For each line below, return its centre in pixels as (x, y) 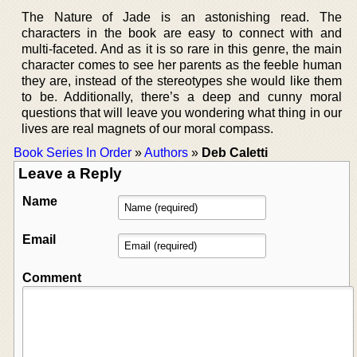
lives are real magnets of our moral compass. (147, 128)
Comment (52, 277)
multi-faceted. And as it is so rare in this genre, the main (182, 49)
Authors (166, 152)
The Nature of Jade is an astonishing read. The (182, 17)
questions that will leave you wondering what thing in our (182, 112)
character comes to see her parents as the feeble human (182, 65)
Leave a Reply (70, 173)
